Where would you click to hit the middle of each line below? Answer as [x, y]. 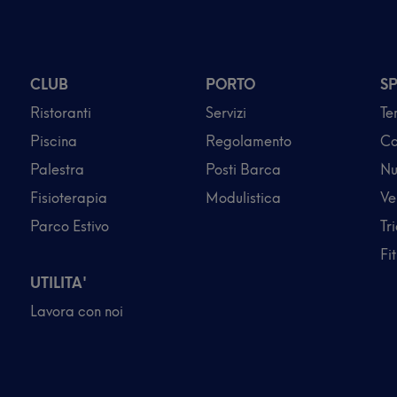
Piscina [54, 141]
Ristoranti [61, 113]
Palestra [57, 169]
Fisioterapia [69, 198]
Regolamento [248, 141]
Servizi [226, 113]
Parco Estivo [70, 226]
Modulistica [243, 198]
